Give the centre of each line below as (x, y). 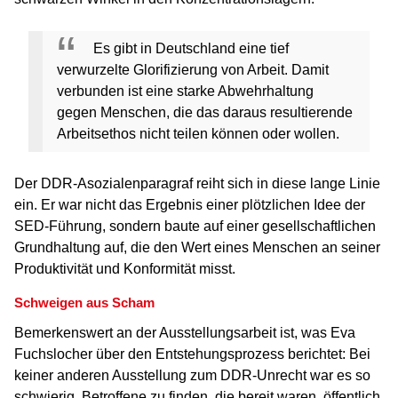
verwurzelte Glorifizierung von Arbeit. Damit (193, 70)
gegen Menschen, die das (140, 112)
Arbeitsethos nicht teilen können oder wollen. (198, 134)
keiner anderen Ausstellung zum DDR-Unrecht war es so (192, 375)
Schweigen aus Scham (84, 302)
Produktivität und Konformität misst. (125, 269)
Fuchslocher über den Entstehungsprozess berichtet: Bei (192, 354)
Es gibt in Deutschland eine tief (191, 48)
